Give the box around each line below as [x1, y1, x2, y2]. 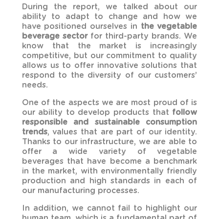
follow [172, 108, 197, 116]
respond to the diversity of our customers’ [22, 71, 197, 79]
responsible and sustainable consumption [22, 118, 197, 126]
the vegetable [137, 22, 197, 30]
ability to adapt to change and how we [22, 12, 197, 21]
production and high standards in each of [22, 176, 197, 185]
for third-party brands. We [87, 32, 197, 40]
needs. [22, 81, 48, 89]
